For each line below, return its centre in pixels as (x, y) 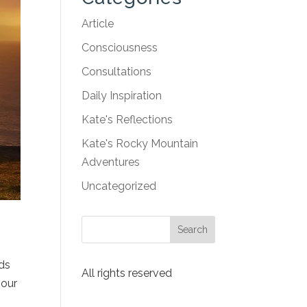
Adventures (111, 162)
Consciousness (120, 48)
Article (98, 24)
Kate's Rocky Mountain (140, 144)
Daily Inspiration (122, 96)
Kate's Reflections (127, 120)
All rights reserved (127, 273)
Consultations (117, 72)
